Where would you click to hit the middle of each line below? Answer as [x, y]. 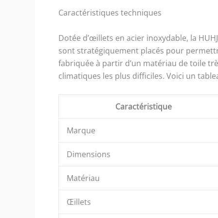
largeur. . [201, 15]
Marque [81, 131]
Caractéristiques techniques [110, 13]
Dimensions [89, 154]
